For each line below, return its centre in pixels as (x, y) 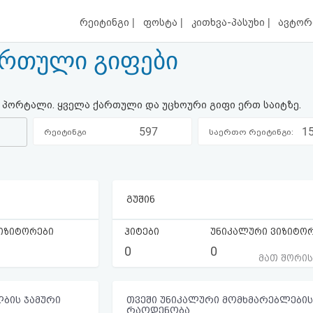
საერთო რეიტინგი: (252, 132)
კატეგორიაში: (64, 160)
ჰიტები (142, 231)
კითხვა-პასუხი (229, 23)
